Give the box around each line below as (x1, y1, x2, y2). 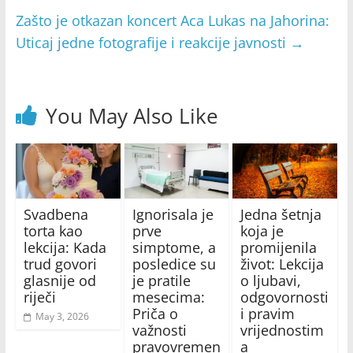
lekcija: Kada (23, 237, 106, 257)
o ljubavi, (240, 270, 302, 290)
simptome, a (132, 237, 216, 257)
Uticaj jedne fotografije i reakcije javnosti (15, 33, 290, 53)
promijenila (240, 237, 318, 257)
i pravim (240, 303, 295, 323)
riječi (23, 287, 56, 307)
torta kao (23, 221, 83, 240)
